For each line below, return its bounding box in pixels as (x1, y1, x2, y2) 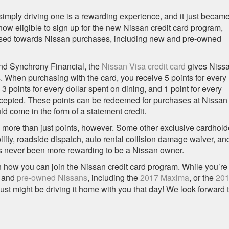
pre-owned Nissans (17, 172, 87, 184)
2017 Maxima (140, 172, 189, 184)
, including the (87, 172, 140, 184)
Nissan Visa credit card (102, 60, 186, 73)
